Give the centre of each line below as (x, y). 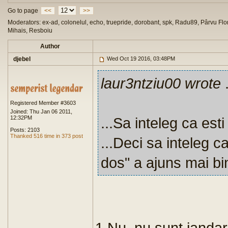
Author (50, 46)
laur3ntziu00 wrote (161, 83)
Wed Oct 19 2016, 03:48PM (140, 59)
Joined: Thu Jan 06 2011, (41, 111)
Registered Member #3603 (43, 103)
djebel (22, 59)
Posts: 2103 (25, 130)
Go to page (23, 11)
